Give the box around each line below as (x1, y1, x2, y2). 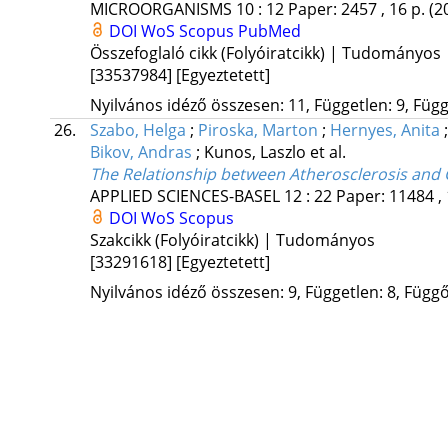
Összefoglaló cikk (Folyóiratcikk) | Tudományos (89, 42, 441, 65)
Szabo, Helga (89, 119, 186, 142)
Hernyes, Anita (329, 119, 440, 142)
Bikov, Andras (89, 141, 192, 164)
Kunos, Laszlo (203, 141, 310, 164)
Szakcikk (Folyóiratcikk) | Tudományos (89, 229, 375, 252)
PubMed (237, 20, 301, 43)
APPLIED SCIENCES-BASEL (89, 185, 280, 208)
